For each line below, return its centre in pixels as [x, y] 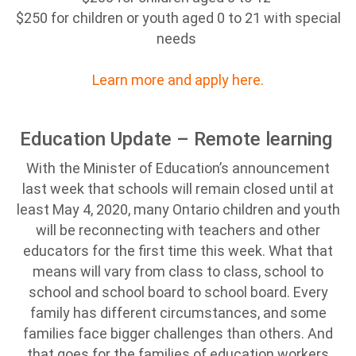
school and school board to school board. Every [178, 292]
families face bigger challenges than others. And [178, 333]
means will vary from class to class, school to [178, 271]
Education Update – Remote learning [178, 139]
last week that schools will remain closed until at [178, 189]
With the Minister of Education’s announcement [178, 168]
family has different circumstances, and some [178, 313]
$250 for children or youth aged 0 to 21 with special [178, 18]
